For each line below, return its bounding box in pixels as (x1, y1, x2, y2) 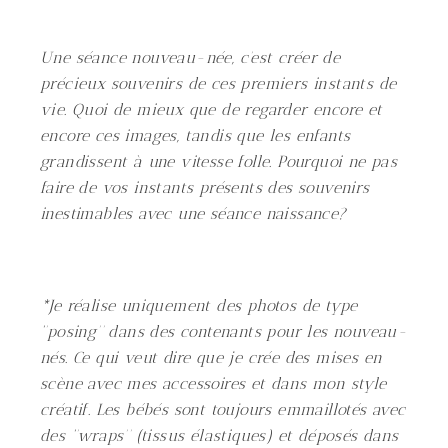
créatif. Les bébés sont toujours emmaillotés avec (40, 400, 406, 419)
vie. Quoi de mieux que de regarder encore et (40, 100, 383, 119)
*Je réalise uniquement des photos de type (40, 296, 358, 315)
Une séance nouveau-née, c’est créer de (40, 48, 341, 67)
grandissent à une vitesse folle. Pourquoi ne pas (40, 152, 398, 171)
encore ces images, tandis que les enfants (40, 126, 351, 145)
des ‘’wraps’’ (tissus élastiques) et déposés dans (40, 426, 399, 445)
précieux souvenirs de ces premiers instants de (40, 74, 397, 93)
